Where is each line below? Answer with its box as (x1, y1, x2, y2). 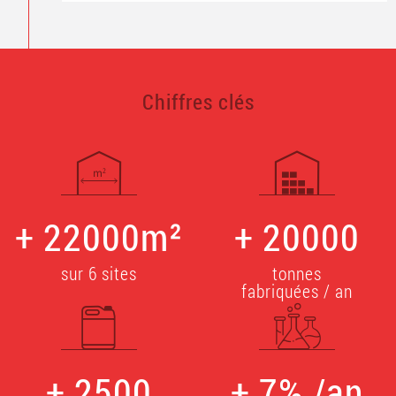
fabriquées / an (241, 278, 353, 303)
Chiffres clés (141, 87, 255, 116)
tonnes (272, 261, 322, 286)
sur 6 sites (61, 261, 137, 286)
